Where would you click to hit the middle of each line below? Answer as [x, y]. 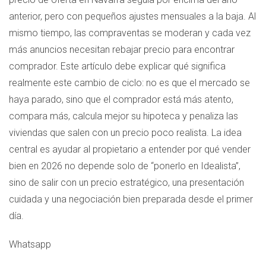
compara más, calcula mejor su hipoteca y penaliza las [123, 116]
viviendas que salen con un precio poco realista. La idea [125, 133]
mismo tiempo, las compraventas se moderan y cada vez [130, 33]
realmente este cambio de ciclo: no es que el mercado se [129, 83]
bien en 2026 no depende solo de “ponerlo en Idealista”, [125, 166]
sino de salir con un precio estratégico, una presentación [126, 183]
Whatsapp [30, 244]
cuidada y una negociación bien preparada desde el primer [131, 199]
